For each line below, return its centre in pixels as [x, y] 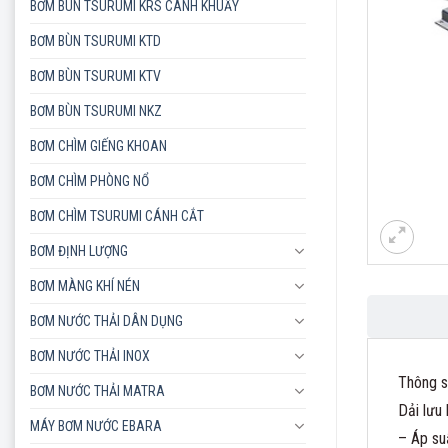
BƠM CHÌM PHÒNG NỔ [89, 180]
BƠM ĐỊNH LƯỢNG [79, 250]
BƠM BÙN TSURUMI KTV [95, 75]
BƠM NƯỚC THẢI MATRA [97, 390]
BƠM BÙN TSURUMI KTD [95, 40]
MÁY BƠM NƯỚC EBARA [96, 425]
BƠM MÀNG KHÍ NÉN [85, 285]
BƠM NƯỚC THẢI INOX [90, 355]
